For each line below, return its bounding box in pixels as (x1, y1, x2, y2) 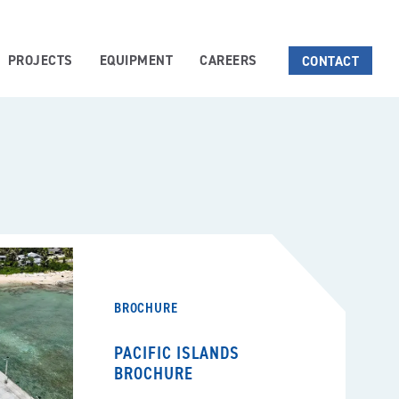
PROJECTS (7, 52, 73, 69)
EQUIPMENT (99, 52, 173, 69)
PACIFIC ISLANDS (114, 341, 240, 364)
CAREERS (199, 52, 257, 69)
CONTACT (301, 53, 359, 69)
